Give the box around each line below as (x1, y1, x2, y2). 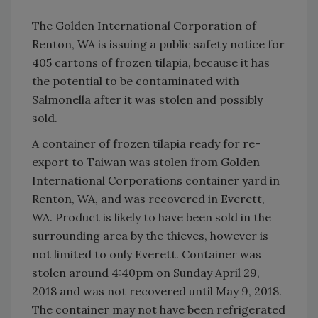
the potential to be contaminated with (32, 73, 239, 88)
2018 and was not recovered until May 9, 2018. (32, 283, 282, 298)
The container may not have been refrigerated (32, 302, 285, 317)
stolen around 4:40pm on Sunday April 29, (32, 265, 260, 280)
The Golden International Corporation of (32, 18, 256, 33)
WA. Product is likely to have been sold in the (32, 209, 271, 224)
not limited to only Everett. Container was (32, 246, 261, 261)
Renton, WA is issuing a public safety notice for (32, 36, 285, 51)
